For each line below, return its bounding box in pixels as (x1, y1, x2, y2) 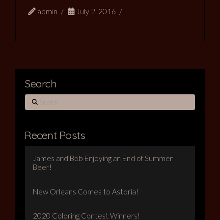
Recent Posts (25, 128, 85, 141)
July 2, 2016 (75, 7, 116, 16)
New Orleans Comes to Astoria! (33, 187, 139, 196)
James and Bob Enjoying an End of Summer (33, 153, 173, 163)
